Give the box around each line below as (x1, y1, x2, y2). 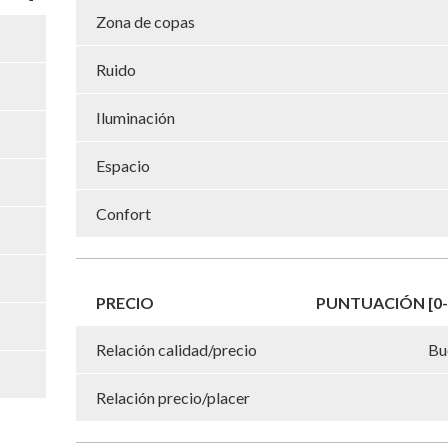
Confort (96, 203, 151, 223)
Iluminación (96, 107, 175, 127)
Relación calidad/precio (96, 339, 257, 359)
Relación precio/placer (96, 387, 250, 407)
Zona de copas (96, 11, 195, 31)
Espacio (96, 155, 150, 175)
